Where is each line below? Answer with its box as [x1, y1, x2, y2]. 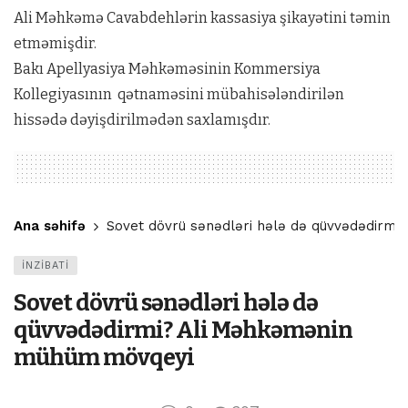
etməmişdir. [14, 35, 97, 52]
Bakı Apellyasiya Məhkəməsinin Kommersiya [14, 60, 321, 77]
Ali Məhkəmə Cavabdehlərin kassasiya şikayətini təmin [14, 9, 391, 26]
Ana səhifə [14, 218, 86, 234]
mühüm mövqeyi [14, 343, 194, 372]
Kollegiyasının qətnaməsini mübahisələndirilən [14, 86, 344, 103]
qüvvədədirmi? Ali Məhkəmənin [14, 316, 352, 344]
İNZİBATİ [22, 260, 69, 271]
